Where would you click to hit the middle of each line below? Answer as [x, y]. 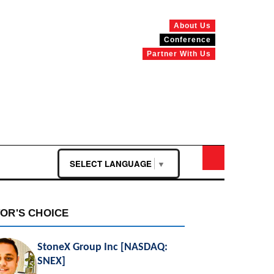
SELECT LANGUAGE [111, 164]
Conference [188, 40]
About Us [193, 26]
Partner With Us [179, 54]
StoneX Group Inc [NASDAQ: [103, 248]
